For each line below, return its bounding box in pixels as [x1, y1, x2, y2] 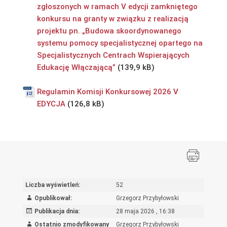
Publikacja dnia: [34, 208, 80, 215]
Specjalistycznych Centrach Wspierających [36, 50, 190, 60]
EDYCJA [36, 99, 65, 108]
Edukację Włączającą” [36, 62, 116, 72]
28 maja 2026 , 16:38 [116, 208, 175, 215]
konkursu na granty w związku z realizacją [36, 14, 188, 23]
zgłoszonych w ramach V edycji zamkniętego [36, 2, 198, 11]
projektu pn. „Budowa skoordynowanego [36, 26, 181, 35]
